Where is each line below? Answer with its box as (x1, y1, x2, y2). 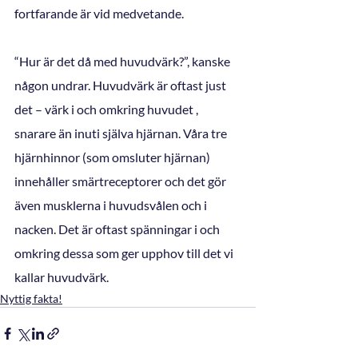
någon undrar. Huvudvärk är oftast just (14, 77, 229, 93)
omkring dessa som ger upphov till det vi (14, 245, 236, 261)
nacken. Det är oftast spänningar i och (14, 221, 222, 237)
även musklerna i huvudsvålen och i (14, 197, 209, 213)
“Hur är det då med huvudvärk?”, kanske (14, 53, 233, 69)
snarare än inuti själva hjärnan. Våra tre (14, 125, 229, 141)
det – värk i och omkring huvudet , (14, 101, 201, 117)
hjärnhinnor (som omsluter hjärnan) (14, 149, 213, 165)
